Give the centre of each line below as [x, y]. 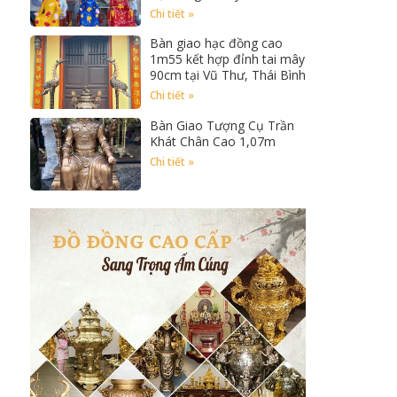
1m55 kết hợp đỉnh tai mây [227, 59]
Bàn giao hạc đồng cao [216, 43]
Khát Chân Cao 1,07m [212, 141]
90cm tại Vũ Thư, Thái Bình [227, 75]
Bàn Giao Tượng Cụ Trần [222, 125]
